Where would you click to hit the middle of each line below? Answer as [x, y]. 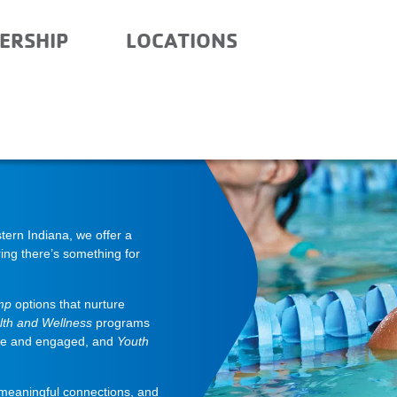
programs [121, 323]
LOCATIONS [181, 40]
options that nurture [68, 304]
